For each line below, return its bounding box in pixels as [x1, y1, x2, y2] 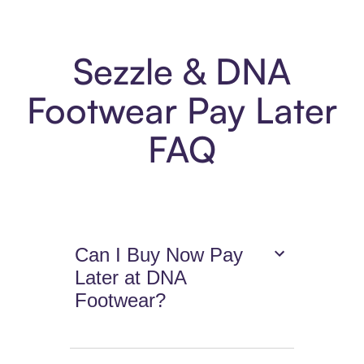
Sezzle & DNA [73, 49, 291, 94]
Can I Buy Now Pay [75, 244, 244, 266]
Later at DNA [75, 266, 188, 289]
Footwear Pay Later [27, 88, 337, 133]
